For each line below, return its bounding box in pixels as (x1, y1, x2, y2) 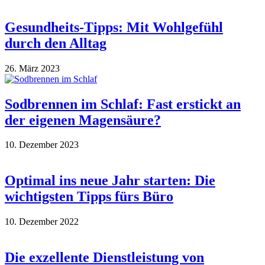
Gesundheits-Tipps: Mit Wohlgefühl (5, 19, 223, 35)
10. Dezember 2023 (5, 140, 79, 150)
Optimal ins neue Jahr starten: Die (5, 173, 215, 189)
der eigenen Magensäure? (5, 112, 161, 128)
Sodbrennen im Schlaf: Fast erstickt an (5, 96, 241, 112)
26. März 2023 (5, 63, 60, 73)
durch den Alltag (5, 35, 106, 51)
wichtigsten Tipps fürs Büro (5, 189, 173, 205)
